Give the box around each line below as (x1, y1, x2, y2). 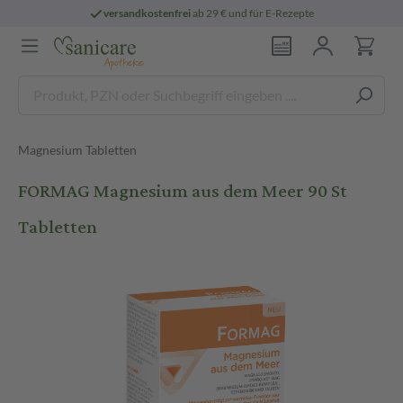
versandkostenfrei (103, 6, 192, 20)
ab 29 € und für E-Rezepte (191, 6, 315, 20)
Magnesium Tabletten (18, 142, 137, 157)
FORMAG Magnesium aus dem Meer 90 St (18, 174, 347, 209)
